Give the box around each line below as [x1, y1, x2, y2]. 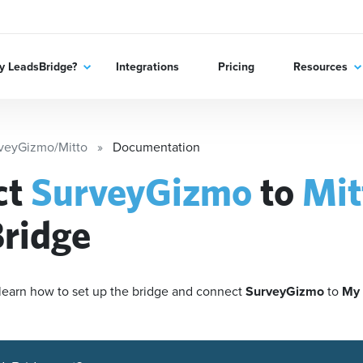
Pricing [217, 58, 254, 75]
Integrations [115, 58, 179, 75]
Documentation [113, 138, 200, 156]
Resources [293, 58, 348, 75]
